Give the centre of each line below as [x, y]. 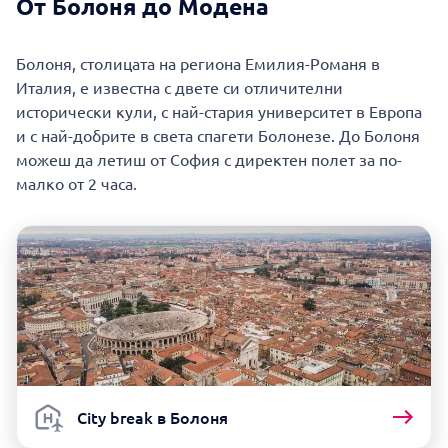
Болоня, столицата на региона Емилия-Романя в [198, 63]
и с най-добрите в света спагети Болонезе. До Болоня [218, 135]
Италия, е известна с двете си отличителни [179, 87]
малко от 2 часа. [76, 183]
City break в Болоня [152, 417]
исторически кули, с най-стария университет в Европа [219, 111]
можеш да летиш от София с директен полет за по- [209, 159]
